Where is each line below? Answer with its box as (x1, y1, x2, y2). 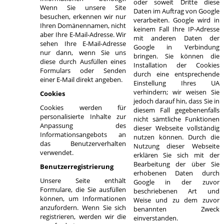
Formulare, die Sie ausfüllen (39, 185, 126, 194)
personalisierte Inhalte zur (39, 112, 126, 121)
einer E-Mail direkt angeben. (39, 75, 122, 84)
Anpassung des (39, 121, 126, 130)
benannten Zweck (133, 204, 219, 213)
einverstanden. (133, 213, 178, 222)
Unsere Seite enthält (39, 176, 126, 185)
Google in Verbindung (133, 42, 219, 51)
